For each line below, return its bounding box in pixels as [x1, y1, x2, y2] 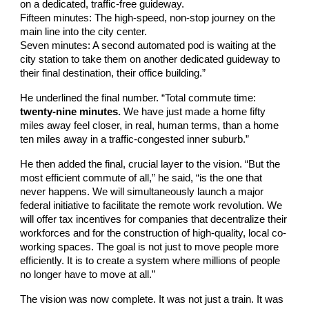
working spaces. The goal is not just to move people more [20, 241, 279, 252]
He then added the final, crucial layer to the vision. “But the [20, 158, 281, 170]
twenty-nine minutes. [20, 106, 121, 117]
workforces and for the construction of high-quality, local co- [20, 227, 287, 239]
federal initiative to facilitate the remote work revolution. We [20, 199, 283, 211]
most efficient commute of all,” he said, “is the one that [20, 172, 263, 183]
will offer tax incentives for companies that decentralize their [20, 213, 288, 225]
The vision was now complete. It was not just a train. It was [20, 293, 284, 305]
